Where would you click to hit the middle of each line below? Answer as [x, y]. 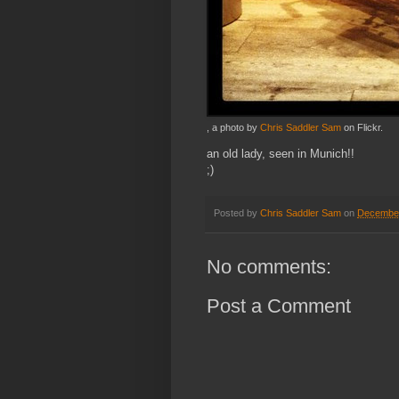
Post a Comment [279, 305]
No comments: [269, 266]
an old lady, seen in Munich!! [281, 154]
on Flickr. [362, 128]
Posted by [237, 213]
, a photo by [233, 128]
